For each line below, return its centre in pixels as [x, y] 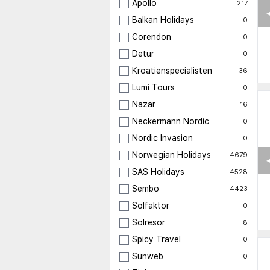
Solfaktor [151, 206]
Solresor [149, 223]
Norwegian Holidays [171, 155]
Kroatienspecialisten [172, 71]
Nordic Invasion [162, 138]
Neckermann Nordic [171, 121]
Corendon [152, 37]
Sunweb [148, 256]
